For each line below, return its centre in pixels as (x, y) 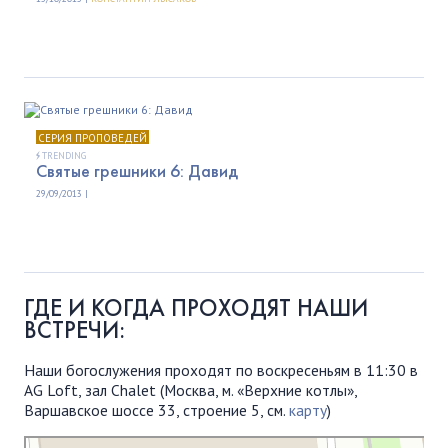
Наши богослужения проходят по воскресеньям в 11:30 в (221, 370)
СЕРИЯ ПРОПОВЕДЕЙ (93, 137)
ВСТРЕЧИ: (74, 329)
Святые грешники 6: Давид (137, 170)
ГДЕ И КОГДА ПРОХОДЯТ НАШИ (196, 307)
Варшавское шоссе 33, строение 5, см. (156, 410)
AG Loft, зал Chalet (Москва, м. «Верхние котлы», (190, 390)
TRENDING (63, 155)
